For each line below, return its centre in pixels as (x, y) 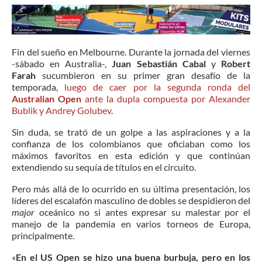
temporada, (38, 87)
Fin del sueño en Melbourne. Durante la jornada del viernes (131, 51)
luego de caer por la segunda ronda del (157, 87)
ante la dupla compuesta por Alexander (166, 98)
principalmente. (43, 235)
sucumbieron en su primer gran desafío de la (143, 75)
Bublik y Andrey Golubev (61, 110)
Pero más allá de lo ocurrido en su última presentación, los (131, 188)
